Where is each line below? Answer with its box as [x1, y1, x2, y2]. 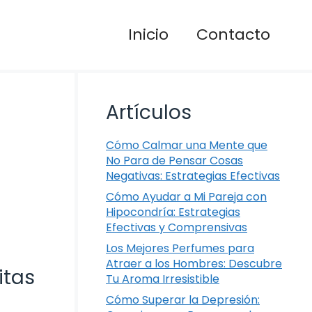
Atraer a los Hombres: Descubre [106, 256, 282, 272]
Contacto [196, 24, 270, 45]
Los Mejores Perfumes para [106, 240, 254, 256]
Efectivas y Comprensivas [106, 219, 247, 235]
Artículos [106, 99, 192, 126]
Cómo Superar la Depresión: [106, 292, 260, 308]
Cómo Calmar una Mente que [106, 137, 267, 153]
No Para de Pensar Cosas [106, 153, 243, 169]
